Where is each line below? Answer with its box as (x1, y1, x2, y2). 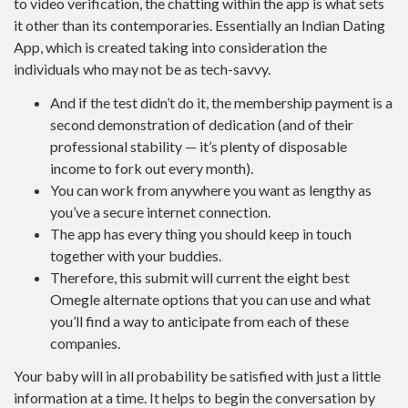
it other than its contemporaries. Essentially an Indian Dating (14, 16, 385, 34)
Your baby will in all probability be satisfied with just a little (14, 367, 381, 384)
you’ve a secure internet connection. (50, 202, 270, 220)
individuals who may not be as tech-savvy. (14, 60, 270, 77)
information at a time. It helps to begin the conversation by (14, 389, 375, 406)
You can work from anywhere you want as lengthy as (50, 180, 372, 199)
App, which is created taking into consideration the (14, 38, 327, 56)
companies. (50, 333, 120, 352)
